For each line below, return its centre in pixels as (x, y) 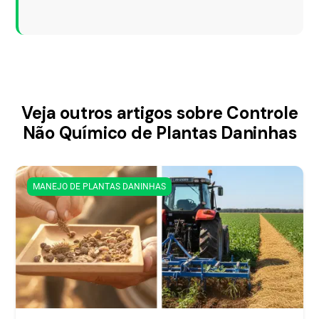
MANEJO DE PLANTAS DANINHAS (100, 187)
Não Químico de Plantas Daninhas (159, 133)
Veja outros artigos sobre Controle (159, 113)
